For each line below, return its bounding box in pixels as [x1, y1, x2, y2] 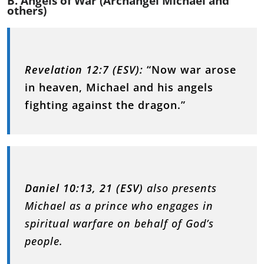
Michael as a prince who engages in [25, 198, 213, 213]
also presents [143, 180, 217, 195]
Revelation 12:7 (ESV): [25, 62, 143, 77]
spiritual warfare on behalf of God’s [25, 216, 214, 230]
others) [7, 2, 47, 18]
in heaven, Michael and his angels [25, 80, 213, 94]
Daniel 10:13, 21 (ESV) [25, 180, 143, 195]
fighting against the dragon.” [25, 97, 186, 112]
